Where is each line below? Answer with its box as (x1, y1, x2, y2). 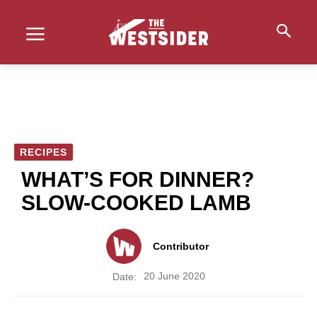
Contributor (153, 241, 209, 252)
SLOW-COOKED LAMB (21, 191, 251, 214)
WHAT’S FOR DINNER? (21, 168, 254, 191)
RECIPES (20, 146, 67, 158)
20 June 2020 (143, 270, 205, 282)
